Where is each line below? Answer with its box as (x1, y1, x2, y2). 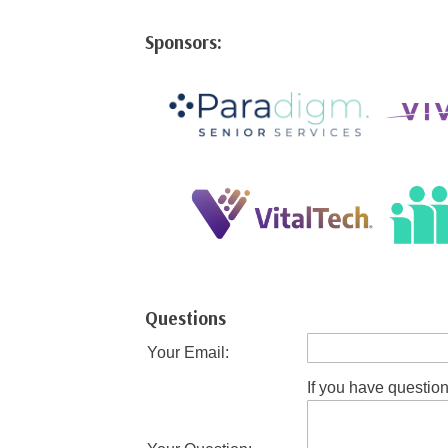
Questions (145, 306, 227, 330)
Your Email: (147, 344, 230, 361)
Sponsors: (145, 30, 223, 54)
